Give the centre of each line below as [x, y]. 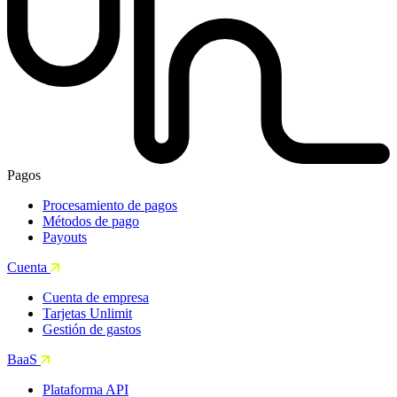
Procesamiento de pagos [110, 206]
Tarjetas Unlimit [87, 314]
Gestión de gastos [92, 330]
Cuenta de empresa [96, 298]
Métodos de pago [91, 222]
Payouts [65, 237]
